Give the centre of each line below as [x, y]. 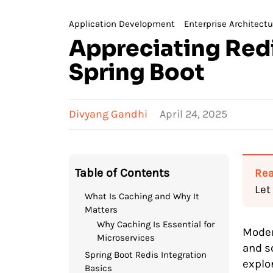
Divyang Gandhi [108, 114]
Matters [101, 209]
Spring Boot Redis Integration [146, 254]
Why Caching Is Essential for [156, 224]
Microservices [126, 237]
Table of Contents [122, 172]
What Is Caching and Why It [142, 196]
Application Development [122, 23]
